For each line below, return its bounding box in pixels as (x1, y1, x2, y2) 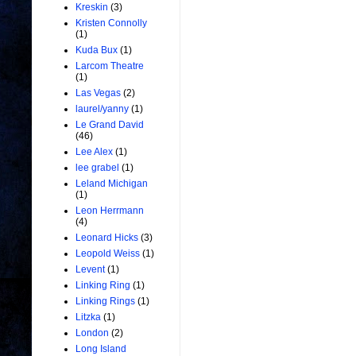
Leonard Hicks (75, 232, 138, 244)
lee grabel (75, 162, 119, 174)
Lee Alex (75, 146, 113, 158)
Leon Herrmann (75, 205, 144, 217)
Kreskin (75, 2, 108, 14)
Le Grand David (75, 119, 144, 131)
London (75, 327, 109, 339)
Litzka (75, 311, 101, 323)
